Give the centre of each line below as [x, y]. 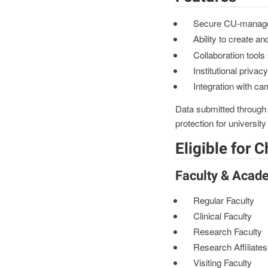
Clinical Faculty [222, 215]
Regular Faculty [223, 200]
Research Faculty [227, 231]
